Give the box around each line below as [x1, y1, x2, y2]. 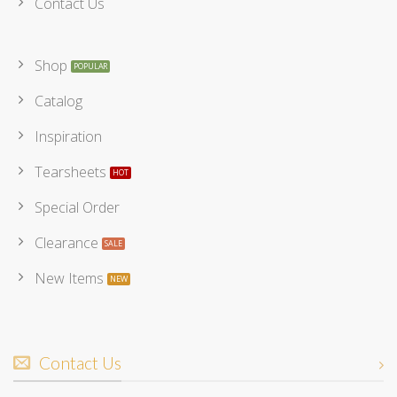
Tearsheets [35, 161, 106, 182]
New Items [35, 268, 104, 288]
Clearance [35, 232, 98, 253]
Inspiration [35, 126, 102, 146]
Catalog [35, 90, 82, 111]
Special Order [35, 197, 120, 217]
